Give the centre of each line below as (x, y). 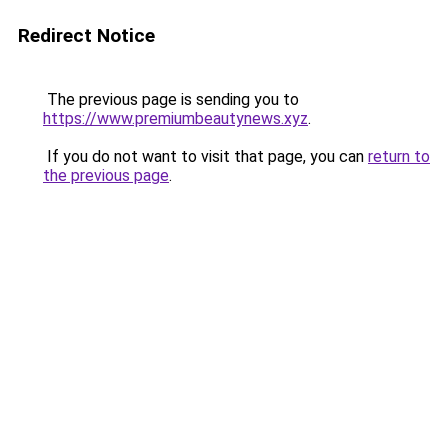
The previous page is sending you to (171, 99)
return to (399, 156)
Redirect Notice (86, 35)
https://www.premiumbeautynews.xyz (175, 118)
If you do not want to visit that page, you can (205, 156)
